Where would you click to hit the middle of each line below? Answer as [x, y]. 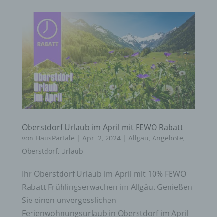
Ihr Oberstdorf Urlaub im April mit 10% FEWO [104, 174]
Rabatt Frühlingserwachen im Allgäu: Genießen [107, 187]
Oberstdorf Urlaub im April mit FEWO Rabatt [102, 128]
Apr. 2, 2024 [101, 138]
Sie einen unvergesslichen [69, 200]
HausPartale [55, 138]
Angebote [167, 138]
